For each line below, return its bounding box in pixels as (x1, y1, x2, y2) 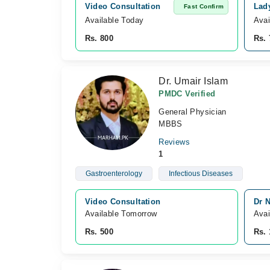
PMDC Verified (159, 89, 216, 98)
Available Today (84, 16, 144, 25)
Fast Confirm (183, 3, 224, 10)
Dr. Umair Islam (159, 76, 228, 86)
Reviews (159, 137, 190, 146)
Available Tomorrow (84, 209, 160, 218)
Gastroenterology (85, 169, 142, 178)
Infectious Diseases (168, 169, 233, 178)
